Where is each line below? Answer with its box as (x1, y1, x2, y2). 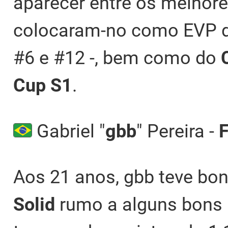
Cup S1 (13, 75, 72, 97)
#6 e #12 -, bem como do (13, 47, 221, 69)
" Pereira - (136, 121, 219, 142)
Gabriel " (32, 121, 105, 142)
